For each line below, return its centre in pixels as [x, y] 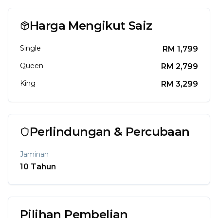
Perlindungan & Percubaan [110, 132]
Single [30, 48]
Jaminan [34, 154]
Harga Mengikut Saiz [91, 26]
